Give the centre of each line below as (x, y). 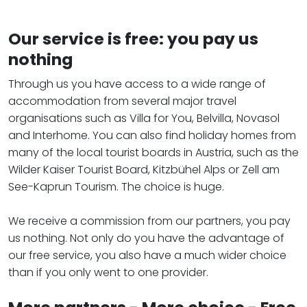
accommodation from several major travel (122, 101)
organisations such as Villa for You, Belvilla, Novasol (144, 118)
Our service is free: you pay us (133, 39)
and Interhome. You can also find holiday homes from (152, 135)
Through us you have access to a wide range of (137, 84)
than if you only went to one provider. (108, 272)
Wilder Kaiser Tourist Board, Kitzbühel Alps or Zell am (144, 170)
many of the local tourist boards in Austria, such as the (153, 152)
